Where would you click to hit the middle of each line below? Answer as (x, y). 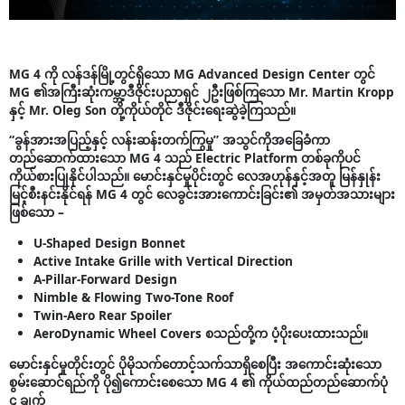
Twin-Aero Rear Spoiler (103, 315)
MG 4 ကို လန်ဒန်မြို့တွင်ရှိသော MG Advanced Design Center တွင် (193, 73)
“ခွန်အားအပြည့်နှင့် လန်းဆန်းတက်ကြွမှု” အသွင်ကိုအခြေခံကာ (170, 140)
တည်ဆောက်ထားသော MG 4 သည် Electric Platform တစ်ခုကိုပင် (185, 158)
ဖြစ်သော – (37, 212)
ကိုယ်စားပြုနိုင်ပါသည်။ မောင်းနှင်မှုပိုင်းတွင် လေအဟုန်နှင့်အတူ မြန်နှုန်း (195, 176)
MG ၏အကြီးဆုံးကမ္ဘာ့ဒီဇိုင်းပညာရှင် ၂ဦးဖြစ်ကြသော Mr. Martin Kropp (202, 91)
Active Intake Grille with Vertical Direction (164, 260)
